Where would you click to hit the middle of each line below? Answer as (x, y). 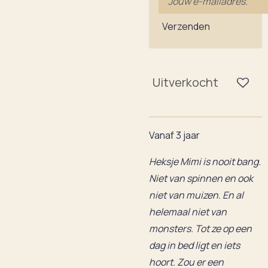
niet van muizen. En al (196, 195)
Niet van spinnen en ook (201, 178)
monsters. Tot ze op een (200, 229)
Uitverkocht (185, 82)
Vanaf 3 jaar (174, 135)
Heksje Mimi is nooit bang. (205, 162)
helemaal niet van (188, 212)
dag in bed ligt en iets (194, 245)
